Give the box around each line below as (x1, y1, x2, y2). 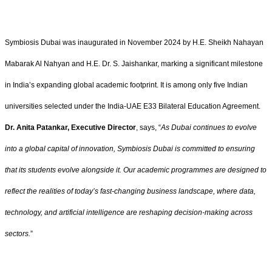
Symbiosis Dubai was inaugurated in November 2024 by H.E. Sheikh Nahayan (5, 38, 263, 47)
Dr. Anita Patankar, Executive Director (5, 123, 136, 132)
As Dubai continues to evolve (161, 123, 257, 132)
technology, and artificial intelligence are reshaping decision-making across (5, 208, 253, 217)
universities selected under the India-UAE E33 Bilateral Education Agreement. (5, 101, 260, 110)
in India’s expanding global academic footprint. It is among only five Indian (5, 80, 248, 89)
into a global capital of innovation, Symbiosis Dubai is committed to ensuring (5, 144, 255, 153)
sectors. (5, 229, 30, 238)
